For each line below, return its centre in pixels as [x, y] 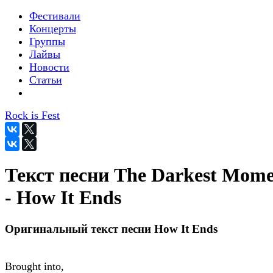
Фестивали [55, 16]
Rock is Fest [32, 115]
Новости [49, 67]
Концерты [53, 29]
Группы [47, 41]
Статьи [46, 80]
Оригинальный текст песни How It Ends [111, 229]
